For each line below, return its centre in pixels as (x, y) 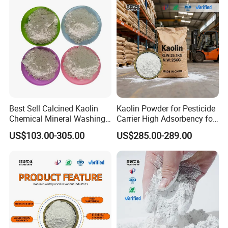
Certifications (39, 141)
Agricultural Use (145, 129)
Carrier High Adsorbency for (166, 118)
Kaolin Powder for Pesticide (166, 108)
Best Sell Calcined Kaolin (54, 108)
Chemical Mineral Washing (58, 118)
